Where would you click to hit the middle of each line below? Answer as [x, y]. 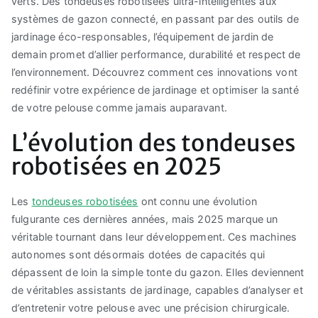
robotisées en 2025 [117, 166]
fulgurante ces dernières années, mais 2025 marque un [145, 219]
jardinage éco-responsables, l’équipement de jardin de [143, 37]
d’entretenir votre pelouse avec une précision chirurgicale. [151, 307]
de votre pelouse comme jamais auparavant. [119, 108]
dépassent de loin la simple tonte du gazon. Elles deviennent [158, 272]
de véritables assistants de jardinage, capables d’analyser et [157, 290]
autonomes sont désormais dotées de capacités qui [138, 254]
